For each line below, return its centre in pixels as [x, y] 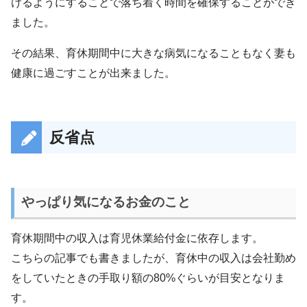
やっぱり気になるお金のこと [106, 202]
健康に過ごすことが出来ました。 [93, 73]
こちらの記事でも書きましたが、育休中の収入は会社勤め [153, 258]
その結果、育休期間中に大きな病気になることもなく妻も [153, 53]
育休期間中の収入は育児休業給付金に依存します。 [137, 238]
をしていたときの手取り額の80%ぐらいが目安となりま [148, 278]
